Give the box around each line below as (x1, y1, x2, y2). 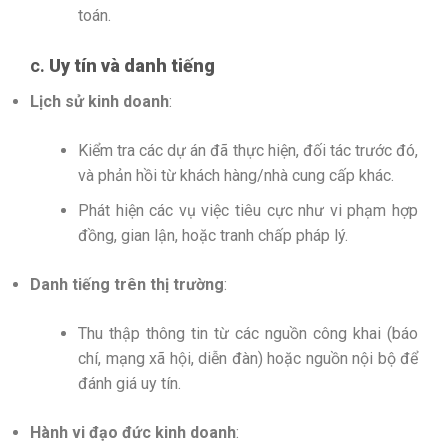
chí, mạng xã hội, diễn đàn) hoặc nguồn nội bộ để (78, 349, 418, 369)
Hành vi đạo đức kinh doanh (30, 423, 236, 443)
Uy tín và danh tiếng (49, 55, 215, 77)
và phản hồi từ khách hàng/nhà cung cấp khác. (78, 166, 394, 186)
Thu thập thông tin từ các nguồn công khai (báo (78, 324, 418, 344)
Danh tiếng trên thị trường (30, 275, 224, 295)
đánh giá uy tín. (78, 374, 181, 394)
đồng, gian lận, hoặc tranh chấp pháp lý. (78, 226, 348, 246)
